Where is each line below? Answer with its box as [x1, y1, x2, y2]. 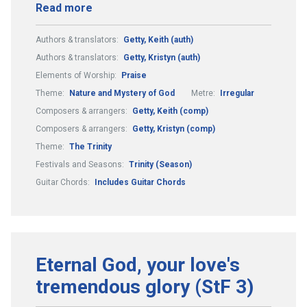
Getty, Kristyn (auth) [123, 52, 200, 62]
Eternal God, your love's [36, 253, 240, 276]
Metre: [191, 88, 217, 98]
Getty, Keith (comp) [132, 106, 208, 116]
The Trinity [69, 141, 112, 151]
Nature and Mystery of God [69, 88, 175, 98]
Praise [121, 70, 147, 80]
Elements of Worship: [36, 70, 119, 80]
